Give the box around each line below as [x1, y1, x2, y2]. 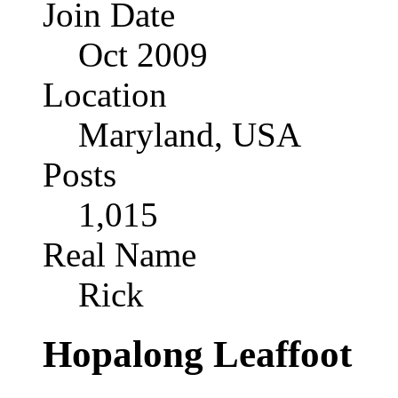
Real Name [43, 235, 196, 275]
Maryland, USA [78, 115, 301, 155]
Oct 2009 [78, 36, 208, 75]
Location [43, 76, 167, 115]
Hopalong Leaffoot [43, 333, 352, 376]
